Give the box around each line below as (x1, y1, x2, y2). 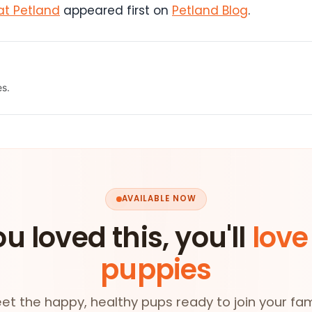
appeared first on (60, 2, 172, 19)
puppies (100, 249, 212, 289)
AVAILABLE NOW (121, 193, 196, 205)
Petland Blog (172, 2, 248, 19)
